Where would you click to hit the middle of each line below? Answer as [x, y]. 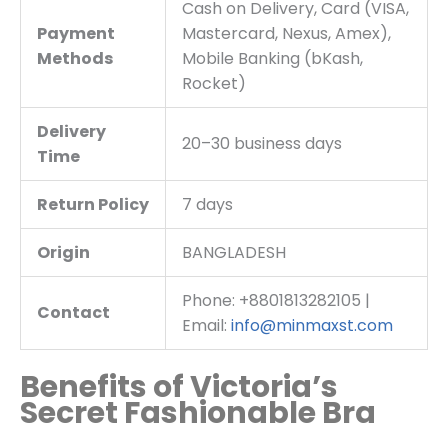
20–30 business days [262, 143]
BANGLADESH [234, 252]
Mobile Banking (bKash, [272, 58]
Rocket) [214, 83]
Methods [75, 58]
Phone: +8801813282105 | [276, 300]
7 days [207, 204]
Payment [76, 33]
